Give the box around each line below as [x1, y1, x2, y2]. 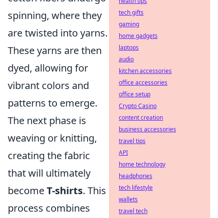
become [8, 183, 47, 197]
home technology [119, 160, 165, 168]
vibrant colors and [8, 78, 89, 92]
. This [83, 183, 106, 197]
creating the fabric [8, 148, 90, 162]
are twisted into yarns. [8, 26, 108, 39]
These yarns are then [8, 43, 102, 57]
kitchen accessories [119, 67, 172, 75]
